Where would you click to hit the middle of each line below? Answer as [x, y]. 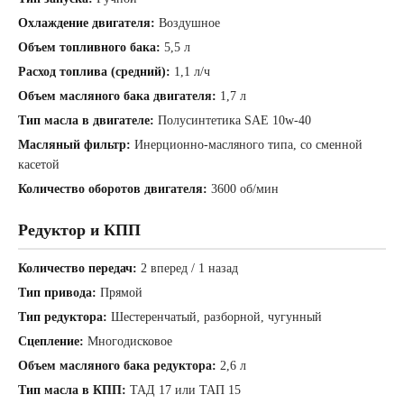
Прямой [119, 293]
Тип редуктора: [63, 317]
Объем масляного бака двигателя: [117, 96]
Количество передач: [78, 269]
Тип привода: [57, 293]
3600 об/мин [243, 189]
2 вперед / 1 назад [188, 269]
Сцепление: [51, 342]
